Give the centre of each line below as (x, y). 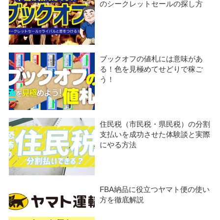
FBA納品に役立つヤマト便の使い (155, 190)
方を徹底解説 (122, 200)
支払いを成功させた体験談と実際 (155, 135)
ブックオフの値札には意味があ (151, 59)
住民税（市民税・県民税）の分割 (155, 124)
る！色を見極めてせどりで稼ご (151, 69)
